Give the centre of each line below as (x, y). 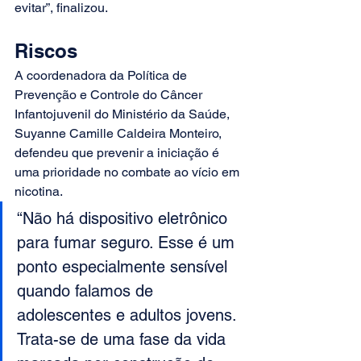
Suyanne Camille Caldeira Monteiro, (120, 134)
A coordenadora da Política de (102, 76)
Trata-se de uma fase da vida (124, 340)
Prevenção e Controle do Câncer (110, 95)
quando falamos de (87, 291)
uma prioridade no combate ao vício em (129, 172)
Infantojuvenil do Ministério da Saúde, (124, 114)
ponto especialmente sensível (124, 267)
